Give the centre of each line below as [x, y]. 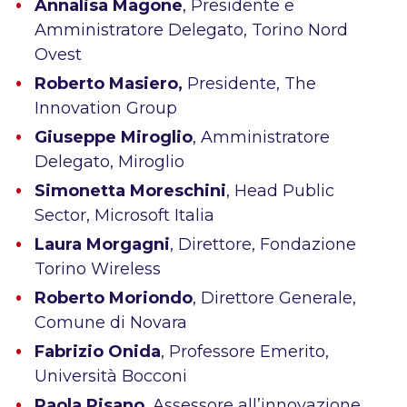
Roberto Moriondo [114, 298]
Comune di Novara [111, 322]
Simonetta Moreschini [131, 190]
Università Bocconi [111, 376]
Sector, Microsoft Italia [125, 215]
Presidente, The [252, 83]
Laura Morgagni [103, 244]
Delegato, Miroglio [110, 161]
